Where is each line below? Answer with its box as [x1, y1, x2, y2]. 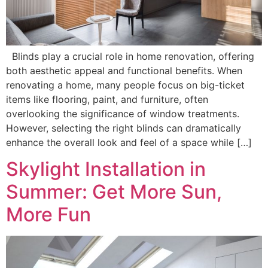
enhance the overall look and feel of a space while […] [6, 136, 252, 148]
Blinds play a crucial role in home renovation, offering [6, 50, 254, 62]
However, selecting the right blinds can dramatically [6, 121, 241, 134]
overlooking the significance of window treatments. [6, 107, 239, 120]
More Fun [6, 203, 91, 227]
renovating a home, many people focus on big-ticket [6, 78, 245, 91]
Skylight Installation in [6, 157, 206, 181]
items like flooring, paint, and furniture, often [6, 93, 208, 105]
